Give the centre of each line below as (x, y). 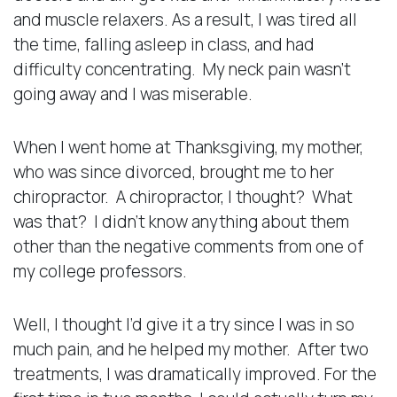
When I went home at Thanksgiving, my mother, (188, 147)
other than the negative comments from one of (188, 246)
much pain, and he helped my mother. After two (191, 349)
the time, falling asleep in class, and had (164, 44)
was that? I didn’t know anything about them (181, 221)
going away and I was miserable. (133, 93)
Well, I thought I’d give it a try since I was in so (184, 324)
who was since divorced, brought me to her (174, 171)
